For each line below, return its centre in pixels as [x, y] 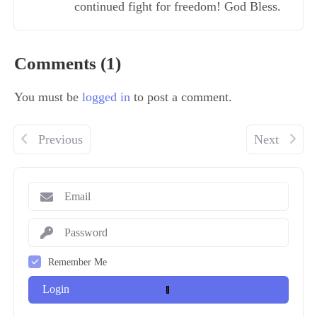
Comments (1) [68, 63]
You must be [48, 97]
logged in [106, 97]
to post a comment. [181, 97]
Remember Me [77, 261]
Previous [59, 139]
